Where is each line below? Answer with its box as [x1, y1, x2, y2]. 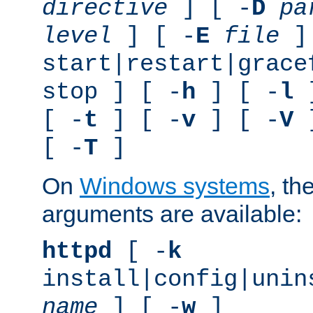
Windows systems [80, 172, 270, 199]
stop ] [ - [42, 78, 182, 105]
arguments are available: [42, 200, 302, 227]
